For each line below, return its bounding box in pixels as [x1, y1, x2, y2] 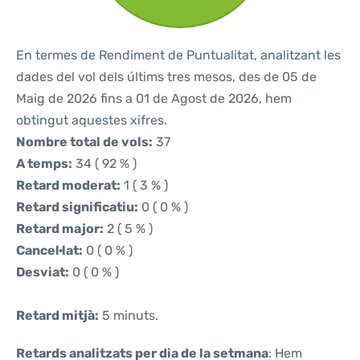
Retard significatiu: [16, 199, 138, 215]
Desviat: [16, 264, 69, 280]
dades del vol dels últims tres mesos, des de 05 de [16, 69, 317, 84]
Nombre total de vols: [16, 134, 153, 149]
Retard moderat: [16, 178, 121, 193]
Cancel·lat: [16, 243, 83, 258]
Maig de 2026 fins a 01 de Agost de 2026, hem [16, 91, 292, 106]
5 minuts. [99, 308, 158, 323]
